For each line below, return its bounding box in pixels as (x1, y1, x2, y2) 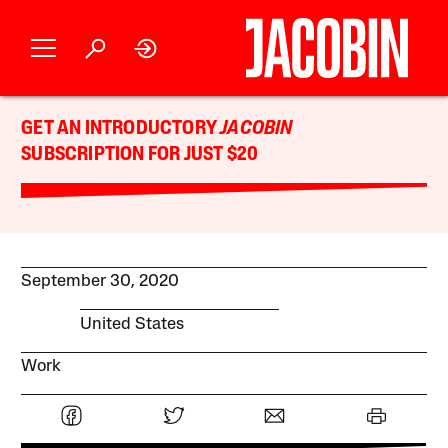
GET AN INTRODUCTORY (21, 119, 221, 139)
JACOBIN (220, 119, 293, 139)
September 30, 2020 (21, 273, 180, 291)
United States (79, 315, 184, 333)
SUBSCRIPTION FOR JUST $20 (21, 145, 259, 165)
